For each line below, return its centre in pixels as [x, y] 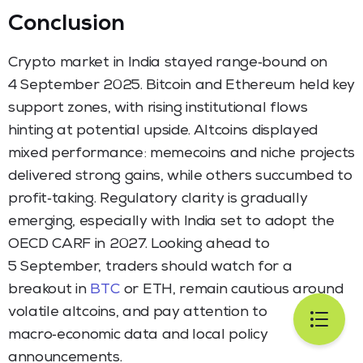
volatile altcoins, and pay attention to [138, 312]
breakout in [49, 290]
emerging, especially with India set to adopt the [171, 222]
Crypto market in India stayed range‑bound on [168, 63]
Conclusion [66, 25]
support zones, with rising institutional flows [158, 108]
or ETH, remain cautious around [232, 290]
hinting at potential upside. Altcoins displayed [163, 131]
